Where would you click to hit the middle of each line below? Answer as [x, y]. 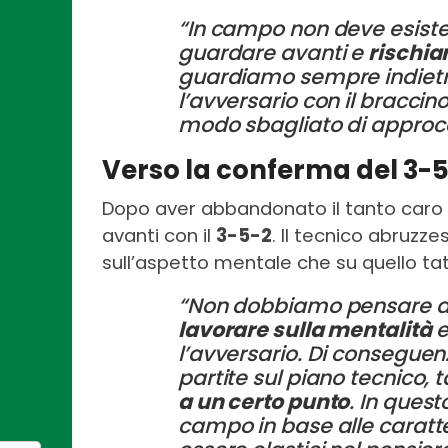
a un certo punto [264, 402]
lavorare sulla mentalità [305, 330]
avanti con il [159, 236]
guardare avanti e [273, 53]
